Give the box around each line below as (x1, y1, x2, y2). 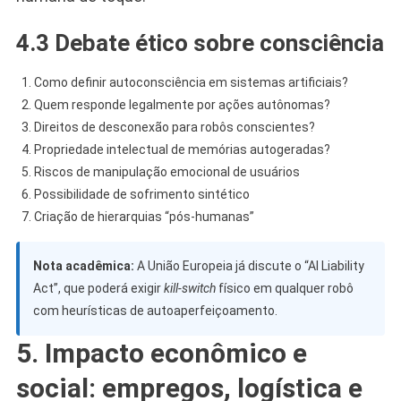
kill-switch (163, 280, 216, 295)
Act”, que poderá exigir (32, 280, 164, 295)
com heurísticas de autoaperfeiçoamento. (32, 303, 277, 318)
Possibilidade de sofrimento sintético (33, 186, 250, 201)
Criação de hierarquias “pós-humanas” (33, 209, 254, 224)
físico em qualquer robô (215, 280, 354, 295)
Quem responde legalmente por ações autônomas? (33, 97, 330, 112)
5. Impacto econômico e (15, 337, 307, 369)
